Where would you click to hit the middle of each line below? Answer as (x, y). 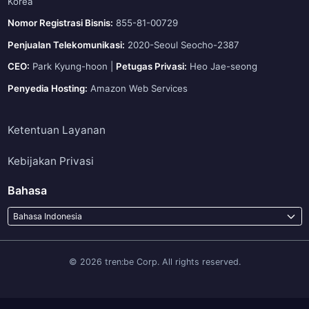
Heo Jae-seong (222, 66)
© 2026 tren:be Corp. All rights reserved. (154, 262)
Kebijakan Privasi (50, 161)
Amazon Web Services (137, 88)
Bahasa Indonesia (47, 216)
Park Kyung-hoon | (72, 66)
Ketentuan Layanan (56, 130)
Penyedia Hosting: (47, 88)
